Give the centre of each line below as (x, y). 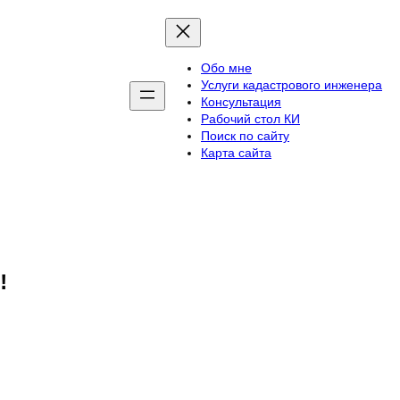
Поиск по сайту (245, 136)
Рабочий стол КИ (250, 119)
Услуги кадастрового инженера (292, 85)
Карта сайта (236, 153)
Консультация (241, 102)
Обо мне (226, 68)
